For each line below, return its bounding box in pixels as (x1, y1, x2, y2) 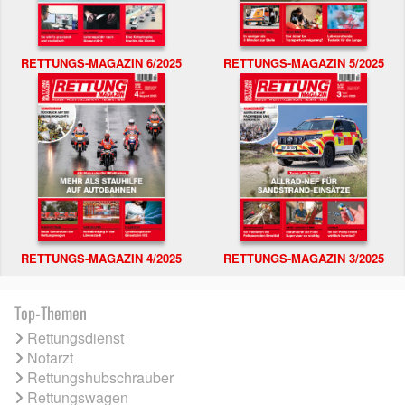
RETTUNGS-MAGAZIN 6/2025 (21, 53, 182, 71)
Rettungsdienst (27, 327, 124, 349)
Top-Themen (14, 301, 87, 325)
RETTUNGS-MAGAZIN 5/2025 (223, 53, 384, 71)
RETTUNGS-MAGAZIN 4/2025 (21, 250, 182, 268)
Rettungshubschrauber (27, 367, 174, 389)
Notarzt (27, 347, 73, 369)
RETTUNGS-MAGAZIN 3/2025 (223, 250, 384, 268)
